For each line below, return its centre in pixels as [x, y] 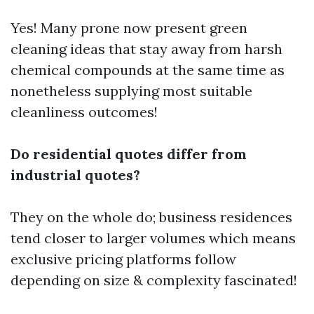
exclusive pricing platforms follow [123, 259]
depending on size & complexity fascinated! [154, 280]
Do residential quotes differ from [129, 154]
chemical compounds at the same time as [148, 70]
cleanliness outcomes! [84, 112]
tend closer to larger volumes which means [153, 238]
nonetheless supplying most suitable [131, 91]
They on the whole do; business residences [151, 217]
